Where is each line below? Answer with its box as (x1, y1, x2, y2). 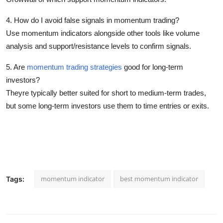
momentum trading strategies (27, 62, 122, 71)
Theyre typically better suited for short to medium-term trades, (6, 88, 206, 97)
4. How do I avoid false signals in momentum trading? (6, 15, 179, 24)
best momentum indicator (120, 174, 198, 183)
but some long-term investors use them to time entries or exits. (6, 101, 209, 110)
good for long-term (122, 62, 183, 71)
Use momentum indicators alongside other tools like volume (6, 28, 200, 37)
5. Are (6, 62, 27, 71)
